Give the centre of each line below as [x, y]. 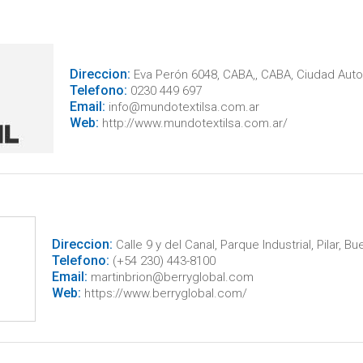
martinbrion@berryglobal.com [170, 277]
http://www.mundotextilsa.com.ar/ [193, 123]
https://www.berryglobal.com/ [164, 293]
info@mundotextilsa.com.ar [182, 107]
